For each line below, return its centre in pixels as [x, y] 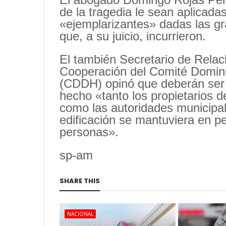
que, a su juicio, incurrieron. [133, 36]
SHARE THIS [80, 181]
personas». [89, 132]
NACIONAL [80, 214]
